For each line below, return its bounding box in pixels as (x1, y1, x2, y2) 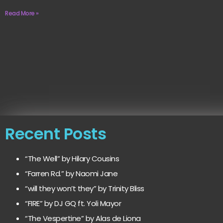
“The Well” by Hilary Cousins (25, 153, 119, 164)
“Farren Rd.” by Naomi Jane (25, 168, 117, 179)
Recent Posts (5, 122, 106, 145)
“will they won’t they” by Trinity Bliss (25, 183, 144, 194)
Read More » (5, 9, 39, 18)
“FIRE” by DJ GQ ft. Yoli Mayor (25, 198, 121, 209)
